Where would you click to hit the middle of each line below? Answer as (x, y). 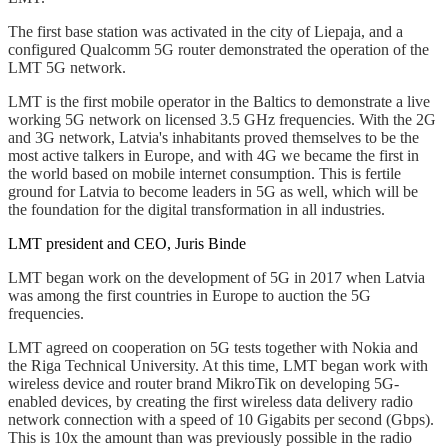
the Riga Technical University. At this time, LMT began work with (218, 365)
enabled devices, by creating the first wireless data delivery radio (210, 401)
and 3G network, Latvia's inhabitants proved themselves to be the (213, 137)
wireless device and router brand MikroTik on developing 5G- (203, 383)
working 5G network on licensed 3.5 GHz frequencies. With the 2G (222, 119)
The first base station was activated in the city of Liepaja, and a (205, 31)
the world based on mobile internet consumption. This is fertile (204, 173)
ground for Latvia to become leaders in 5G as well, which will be (213, 191)
